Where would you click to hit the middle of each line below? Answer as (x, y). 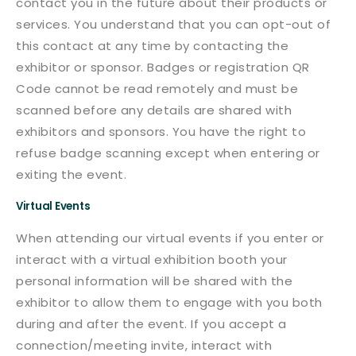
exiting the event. (71, 174)
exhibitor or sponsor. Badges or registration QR (163, 67)
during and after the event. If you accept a (151, 324)
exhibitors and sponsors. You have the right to (161, 132)
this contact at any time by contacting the (152, 46)
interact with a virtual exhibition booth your (152, 259)
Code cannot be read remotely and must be (157, 89)
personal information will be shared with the (154, 281)
